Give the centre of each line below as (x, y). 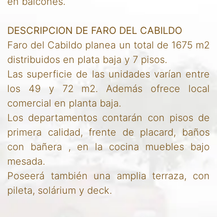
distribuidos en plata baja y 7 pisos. (87, 59)
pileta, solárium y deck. (60, 190)
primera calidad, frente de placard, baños (108, 132)
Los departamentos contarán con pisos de (108, 117)
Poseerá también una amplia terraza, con (108, 176)
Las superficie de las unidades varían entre (108, 74)
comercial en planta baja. (64, 103)
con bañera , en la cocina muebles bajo (108, 147)
